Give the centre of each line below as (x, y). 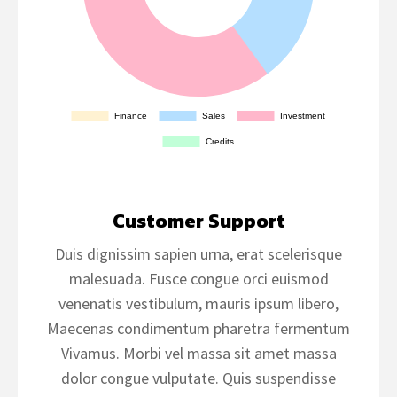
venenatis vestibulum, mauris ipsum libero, (198, 304)
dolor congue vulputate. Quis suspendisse (198, 378)
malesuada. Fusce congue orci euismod (198, 279)
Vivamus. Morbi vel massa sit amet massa (198, 353)
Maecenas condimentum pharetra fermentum (198, 328)
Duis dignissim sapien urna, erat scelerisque (198, 254)
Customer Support (198, 221)
